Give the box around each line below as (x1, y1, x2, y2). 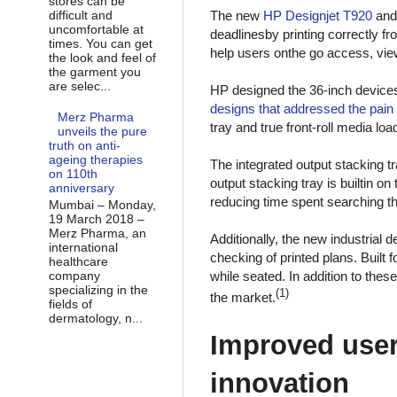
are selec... (48, 78, 111, 93)
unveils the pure (58, 124, 148, 139)
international (48, 240, 118, 255)
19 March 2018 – (48, 212, 144, 227)
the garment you (48, 64, 141, 79)
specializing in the (48, 283, 148, 298)
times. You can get (48, 35, 152, 51)
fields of (48, 297, 92, 312)
